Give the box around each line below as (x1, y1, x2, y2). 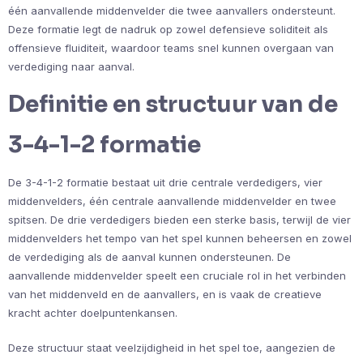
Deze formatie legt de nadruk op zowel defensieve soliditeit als (8, 22, 328, 36)
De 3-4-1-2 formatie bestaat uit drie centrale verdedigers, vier (8, 175, 322, 189)
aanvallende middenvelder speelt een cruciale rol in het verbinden (8, 268, 346, 282)
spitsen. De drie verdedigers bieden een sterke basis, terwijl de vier (8, 212, 351, 226)
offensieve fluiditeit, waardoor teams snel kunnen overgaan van (8, 41, 334, 54)
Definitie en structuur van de (8, 89, 338, 118)
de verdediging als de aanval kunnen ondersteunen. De (8, 250, 291, 263)
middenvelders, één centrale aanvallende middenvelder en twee (8, 194, 336, 207)
